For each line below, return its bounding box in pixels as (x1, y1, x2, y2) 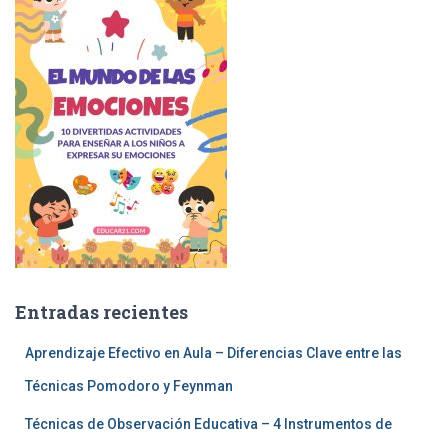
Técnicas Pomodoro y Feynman (25, 378, 233, 394)
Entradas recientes (15, 300, 188, 324)
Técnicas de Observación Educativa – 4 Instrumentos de (25, 416, 392, 432)
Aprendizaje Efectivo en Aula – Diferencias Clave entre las (25, 345, 402, 361)
